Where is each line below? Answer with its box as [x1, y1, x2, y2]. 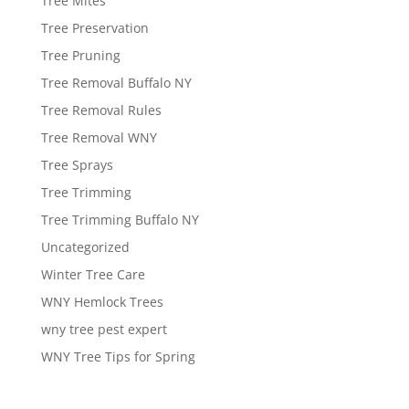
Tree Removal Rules [40, 101, 162, 120]
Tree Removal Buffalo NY [40, 74, 192, 92]
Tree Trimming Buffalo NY [40, 211, 199, 229]
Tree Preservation [40, 19, 149, 37]
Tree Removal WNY [40, 129, 157, 147]
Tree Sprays [40, 156, 113, 174]
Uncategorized [40, 238, 130, 257]
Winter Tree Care [40, 266, 145, 284]
